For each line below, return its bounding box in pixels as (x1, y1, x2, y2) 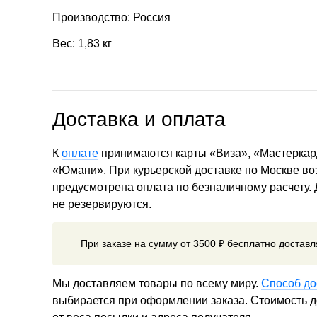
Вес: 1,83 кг (52, 38, 112, 50)
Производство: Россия (52, 11, 171, 24)
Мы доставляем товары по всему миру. (52, 277, 261, 289)
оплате (62, 146, 98, 159)
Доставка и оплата (52, 108, 226, 130)
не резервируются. (52, 197, 151, 210)
